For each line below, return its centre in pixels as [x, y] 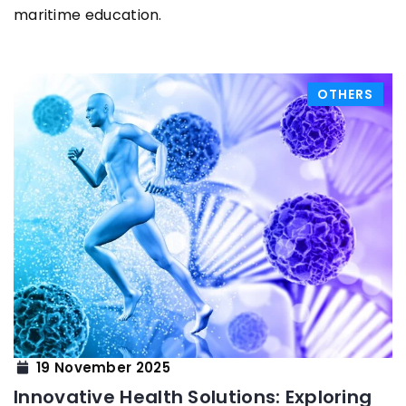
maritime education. [88, 15]
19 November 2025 [103, 367]
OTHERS [345, 95]
